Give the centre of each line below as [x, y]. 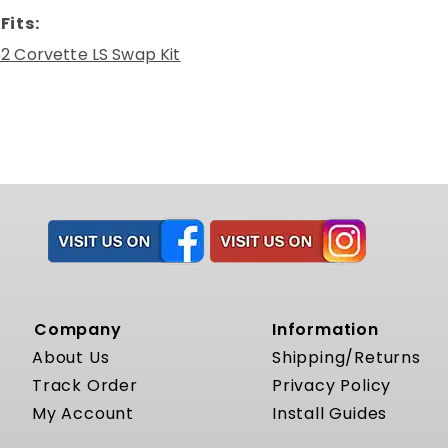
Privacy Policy [331, 385]
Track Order [84, 385]
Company [77, 329]
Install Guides [329, 413]
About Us [70, 357]
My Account [82, 413]
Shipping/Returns [346, 357]
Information [325, 329]
